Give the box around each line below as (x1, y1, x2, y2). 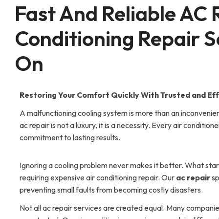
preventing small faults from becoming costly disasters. (20, 185, 203, 195)
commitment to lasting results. (20, 132, 120, 143)
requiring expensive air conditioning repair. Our (20, 173, 176, 183)
